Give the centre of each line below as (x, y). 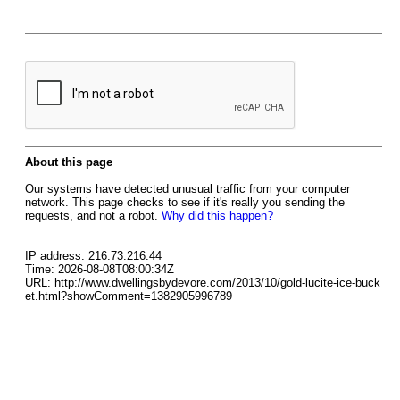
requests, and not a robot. (93, 216)
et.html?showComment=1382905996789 (129, 296)
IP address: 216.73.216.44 (93, 256)
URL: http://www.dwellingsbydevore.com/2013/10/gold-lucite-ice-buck (203, 283)
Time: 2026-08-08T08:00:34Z (100, 269)
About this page (69, 162)
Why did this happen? (217, 216)
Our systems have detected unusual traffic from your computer (187, 189)
